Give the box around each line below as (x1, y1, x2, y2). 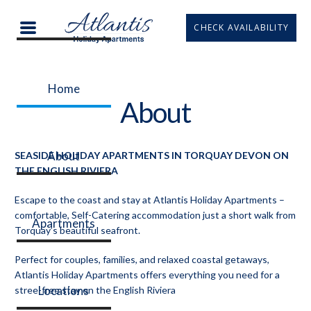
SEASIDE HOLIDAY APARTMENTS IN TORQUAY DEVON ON (14, 149, 289, 161)
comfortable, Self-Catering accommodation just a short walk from (14, 208, 296, 221)
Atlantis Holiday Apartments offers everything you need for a (14, 268, 280, 280)
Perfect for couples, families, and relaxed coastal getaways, (14, 253, 269, 265)
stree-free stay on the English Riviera (14, 283, 176, 296)
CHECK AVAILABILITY (194, 21, 289, 33)
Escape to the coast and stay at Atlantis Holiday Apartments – (14, 193, 285, 205)
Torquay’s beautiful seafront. (14, 224, 140, 236)
